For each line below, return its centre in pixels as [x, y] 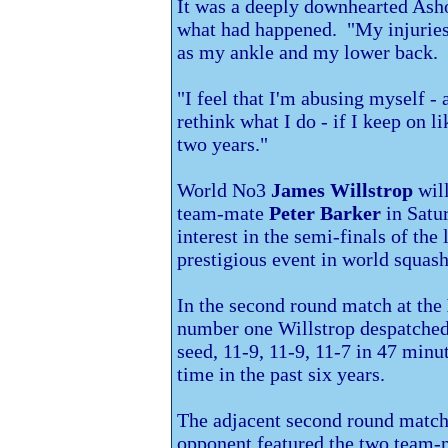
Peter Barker [325, 213]
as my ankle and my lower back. [307, 52]
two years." [222, 144]
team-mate [223, 213]
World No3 [224, 190]
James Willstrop [342, 190]
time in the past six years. [281, 374]
